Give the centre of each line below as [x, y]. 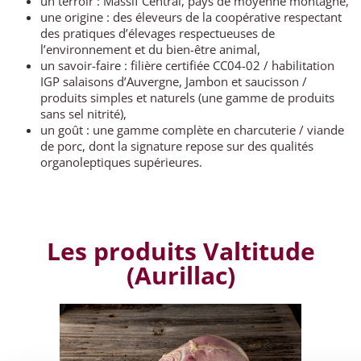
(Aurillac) [180, 276]
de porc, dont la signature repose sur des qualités [177, 146]
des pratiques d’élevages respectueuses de [158, 33]
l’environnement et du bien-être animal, [150, 50]
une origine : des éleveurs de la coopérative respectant [191, 17]
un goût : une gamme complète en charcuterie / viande [192, 130]
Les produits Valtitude [180, 251]
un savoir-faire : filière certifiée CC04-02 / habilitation [187, 66]
